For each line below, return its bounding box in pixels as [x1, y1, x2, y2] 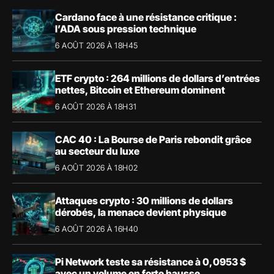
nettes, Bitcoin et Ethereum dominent [55, 83, 225, 96]
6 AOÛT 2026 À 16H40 [55, 223, 139, 234]
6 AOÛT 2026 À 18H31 [55, 101, 137, 111]
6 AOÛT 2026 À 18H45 [55, 40, 138, 50]
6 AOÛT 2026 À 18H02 [55, 162, 138, 172]
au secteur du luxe [55, 144, 139, 157]
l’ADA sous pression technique [55, 22, 196, 35]
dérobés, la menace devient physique [55, 206, 226, 218]
